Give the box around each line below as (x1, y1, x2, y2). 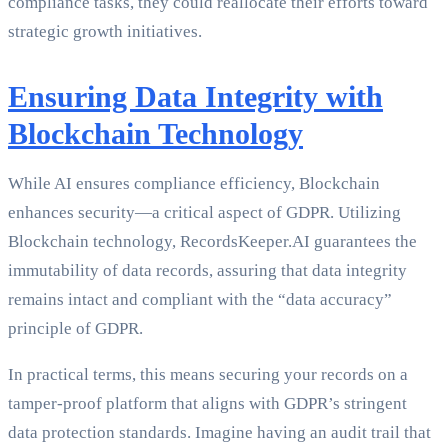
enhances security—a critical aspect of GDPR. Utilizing (8, 203, 401, 223)
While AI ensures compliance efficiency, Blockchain (8, 174, 380, 194)
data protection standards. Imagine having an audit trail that (8, 423, 431, 443)
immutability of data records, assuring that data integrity (8, 261, 407, 281)
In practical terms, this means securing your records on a (8, 365, 408, 385)
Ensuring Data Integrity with (8, 80, 383, 114)
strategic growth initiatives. (8, 22, 202, 42)
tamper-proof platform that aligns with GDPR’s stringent (8, 394, 407, 414)
